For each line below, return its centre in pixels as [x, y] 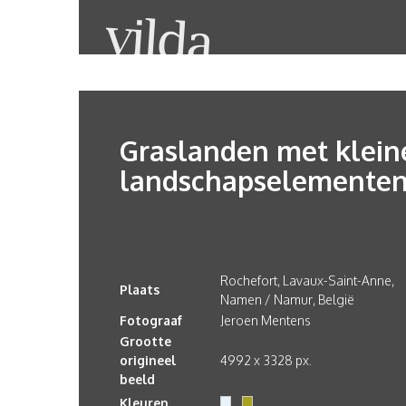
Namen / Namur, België [287, 300]
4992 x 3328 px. [266, 360]
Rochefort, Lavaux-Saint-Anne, [307, 280]
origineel [148, 360]
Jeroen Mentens [266, 320]
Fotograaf [151, 320]
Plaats [140, 290]
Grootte [145, 341]
